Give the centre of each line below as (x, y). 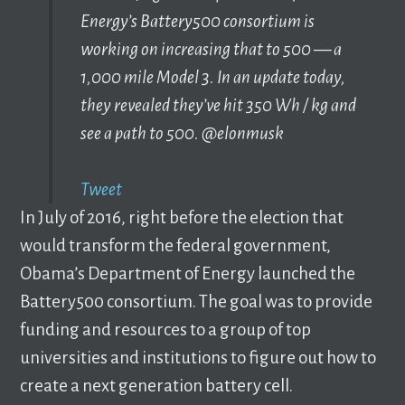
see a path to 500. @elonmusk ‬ (183, 133)
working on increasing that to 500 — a (211, 49)
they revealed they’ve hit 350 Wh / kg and (218, 105)
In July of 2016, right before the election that (182, 217)
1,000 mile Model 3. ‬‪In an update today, (212, 77)
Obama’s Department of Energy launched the (188, 273)
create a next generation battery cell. (157, 385)
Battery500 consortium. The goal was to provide (197, 301)
